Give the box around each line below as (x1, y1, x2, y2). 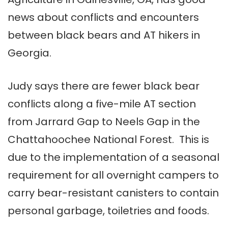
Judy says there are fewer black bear (8, 79, 199, 94)
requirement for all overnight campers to (8, 168, 219, 183)
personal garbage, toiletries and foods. (8, 204, 209, 218)
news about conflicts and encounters (8, 10, 199, 25)
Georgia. (8, 46, 51, 61)
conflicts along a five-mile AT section (8, 97, 196, 111)
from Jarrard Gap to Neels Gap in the (8, 115, 200, 129)
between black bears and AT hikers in (8, 28, 200, 43)
